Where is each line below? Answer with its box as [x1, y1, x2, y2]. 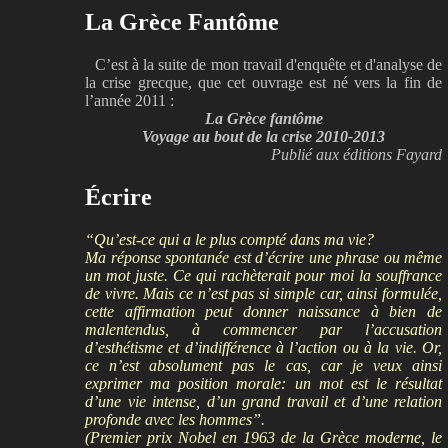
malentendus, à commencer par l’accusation [85, 320, 442, 338]
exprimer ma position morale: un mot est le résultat [85, 374, 442, 392]
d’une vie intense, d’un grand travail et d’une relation [85, 392, 442, 410]
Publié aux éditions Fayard [271, 146, 442, 164]
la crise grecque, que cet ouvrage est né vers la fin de [85, 74, 442, 92]
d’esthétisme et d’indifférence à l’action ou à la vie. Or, [85, 338, 442, 356]
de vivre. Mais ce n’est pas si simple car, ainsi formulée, [85, 284, 442, 302]
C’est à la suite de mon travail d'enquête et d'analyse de [95, 56, 442, 74]
